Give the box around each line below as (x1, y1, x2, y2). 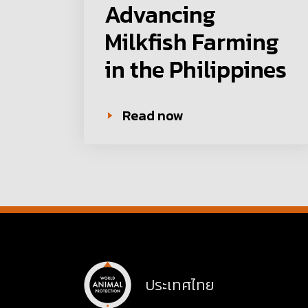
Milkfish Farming (104, 25, 279, 60)
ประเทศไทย (145, 274, 214, 297)
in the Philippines (104, 52, 287, 87)
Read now (122, 105, 184, 126)
